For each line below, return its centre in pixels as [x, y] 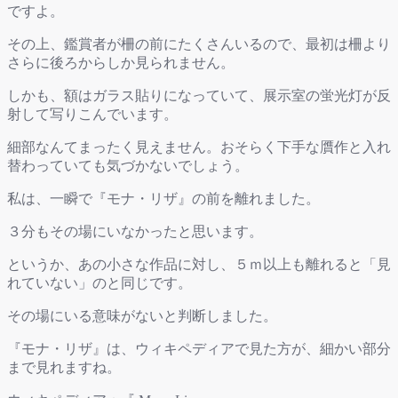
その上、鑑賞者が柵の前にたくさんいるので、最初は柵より [199, 44]
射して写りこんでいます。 [92, 115]
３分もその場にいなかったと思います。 [135, 232]
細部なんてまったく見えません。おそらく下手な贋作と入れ [199, 147]
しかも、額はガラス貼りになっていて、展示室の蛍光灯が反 [199, 96]
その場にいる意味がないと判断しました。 [142, 316]
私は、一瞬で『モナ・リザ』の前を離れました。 [163, 199]
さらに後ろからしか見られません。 [121, 63]
